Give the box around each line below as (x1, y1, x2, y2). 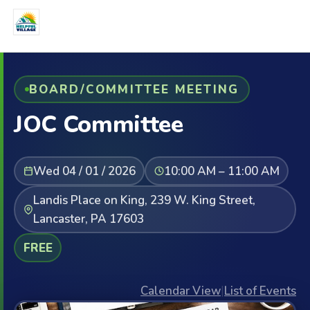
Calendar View (140, 283, 221, 299)
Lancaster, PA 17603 (33, 210, 144, 227)
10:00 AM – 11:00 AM (163, 163, 280, 179)
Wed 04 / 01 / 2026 (33, 163, 136, 179)
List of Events (224, 283, 296, 299)
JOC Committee (14, 109, 183, 140)
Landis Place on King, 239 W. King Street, (33, 192, 255, 208)
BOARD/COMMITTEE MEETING (28, 81, 239, 98)
